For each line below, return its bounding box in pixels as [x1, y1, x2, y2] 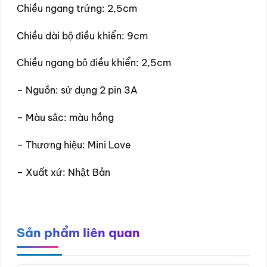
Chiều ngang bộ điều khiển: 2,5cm [17, 57, 171, 69]
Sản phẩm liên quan [17, 225, 140, 241]
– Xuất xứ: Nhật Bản [17, 166, 110, 178]
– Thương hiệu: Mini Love [17, 138, 131, 151]
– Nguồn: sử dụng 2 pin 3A [17, 84, 138, 97]
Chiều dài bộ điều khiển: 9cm [17, 29, 148, 42]
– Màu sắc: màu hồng [17, 111, 114, 123]
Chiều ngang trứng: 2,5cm [17, 2, 137, 14]
